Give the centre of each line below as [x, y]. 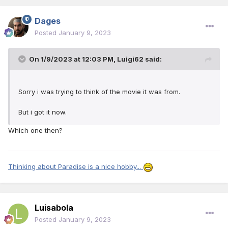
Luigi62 [130, 59]
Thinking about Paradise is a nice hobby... [76, 167]
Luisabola [54, 207]
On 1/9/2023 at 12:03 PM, [73, 59]
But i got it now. [42, 112]
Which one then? [35, 131]
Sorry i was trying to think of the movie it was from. [100, 92]
